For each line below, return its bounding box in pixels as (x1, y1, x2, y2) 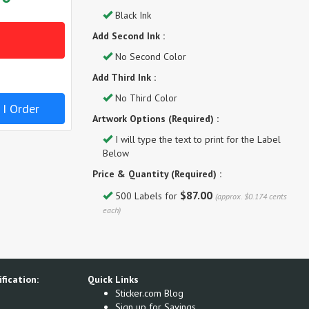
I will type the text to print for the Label (112, 133, 281, 146)
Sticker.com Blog (115, 287, 183, 299)
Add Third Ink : (92, 71, 156, 83)
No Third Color (112, 92, 177, 104)
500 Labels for (112, 190, 180, 202)
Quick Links (88, 273, 139, 286)
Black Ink (112, 9, 151, 21)
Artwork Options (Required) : (92, 112, 219, 125)
